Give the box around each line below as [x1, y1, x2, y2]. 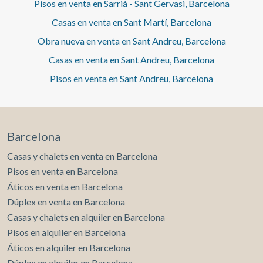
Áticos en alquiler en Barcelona [7, 242, 130, 254]
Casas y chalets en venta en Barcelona [7, 150, 157, 162]
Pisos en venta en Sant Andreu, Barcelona [50, 73, 213, 85]
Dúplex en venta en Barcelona [7, 196, 125, 208]
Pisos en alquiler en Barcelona [7, 227, 126, 238]
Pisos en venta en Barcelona [7, 166, 118, 177]
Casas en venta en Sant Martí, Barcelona [52, 16, 211, 28]
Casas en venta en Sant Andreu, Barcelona [49, 54, 214, 66]
